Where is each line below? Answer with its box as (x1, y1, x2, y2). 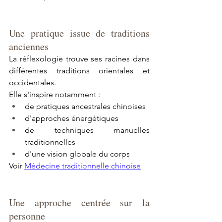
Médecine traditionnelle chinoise (24, 161, 141, 170)
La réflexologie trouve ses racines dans (9, 54, 150, 63)
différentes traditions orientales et (9, 65, 150, 75)
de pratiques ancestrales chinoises (25, 101, 146, 111)
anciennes (9, 39, 49, 53)
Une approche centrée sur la (9, 195, 150, 209)
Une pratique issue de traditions (9, 26, 150, 40)
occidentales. (9, 77, 56, 87)
